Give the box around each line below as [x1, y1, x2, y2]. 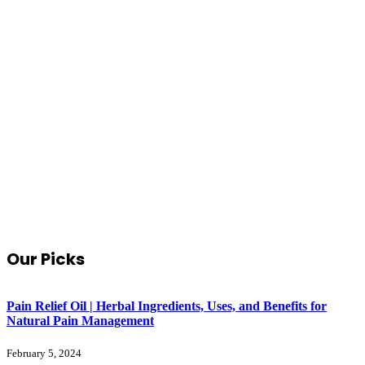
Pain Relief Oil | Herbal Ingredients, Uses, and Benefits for [7, 298, 327, 313]
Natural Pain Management [7, 313, 154, 328]
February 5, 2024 [7, 347, 81, 360]
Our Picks [7, 248, 85, 271]
